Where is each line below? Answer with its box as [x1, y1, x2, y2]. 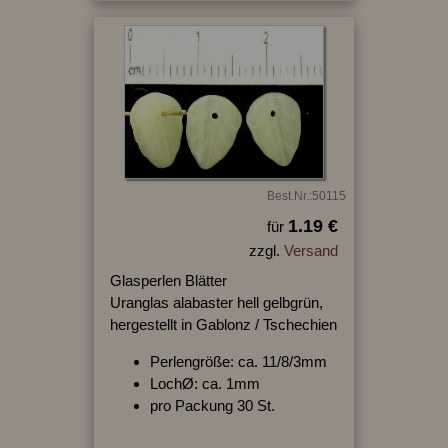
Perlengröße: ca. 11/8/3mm [149, 352, 327, 370]
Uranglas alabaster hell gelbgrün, [109, 293, 323, 311]
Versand [283, 241, 338, 259]
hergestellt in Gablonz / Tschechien [109, 315, 337, 333]
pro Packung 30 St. [149, 396, 275, 414]
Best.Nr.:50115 [266, 188, 346, 203]
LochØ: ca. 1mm [149, 374, 260, 392]
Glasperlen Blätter [109, 271, 227, 289]
